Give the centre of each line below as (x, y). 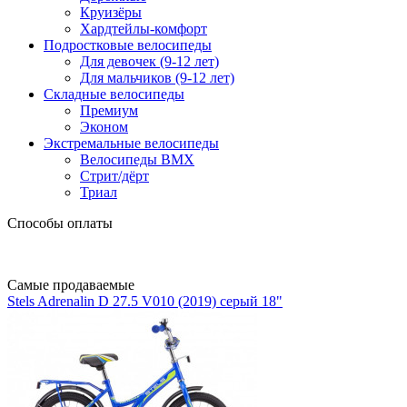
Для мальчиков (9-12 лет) (157, 78)
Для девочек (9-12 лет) (149, 61)
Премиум (109, 110)
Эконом (104, 127)
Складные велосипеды (114, 94)
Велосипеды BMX (137, 159)
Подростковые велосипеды (128, 45)
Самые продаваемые (71, 285)
